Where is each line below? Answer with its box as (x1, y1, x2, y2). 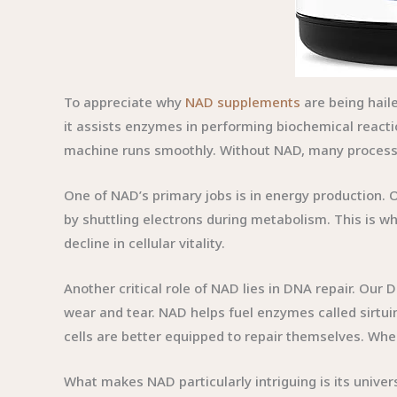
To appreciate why (64, 93, 185, 111)
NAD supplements (185, 93, 300, 111)
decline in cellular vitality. (64, 234, 225, 252)
